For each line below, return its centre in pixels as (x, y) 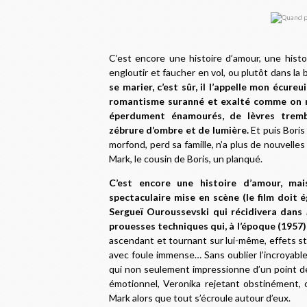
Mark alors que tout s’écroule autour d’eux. (200, 298)
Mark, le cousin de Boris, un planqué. (186, 159)
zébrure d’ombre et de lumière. (179, 130)
